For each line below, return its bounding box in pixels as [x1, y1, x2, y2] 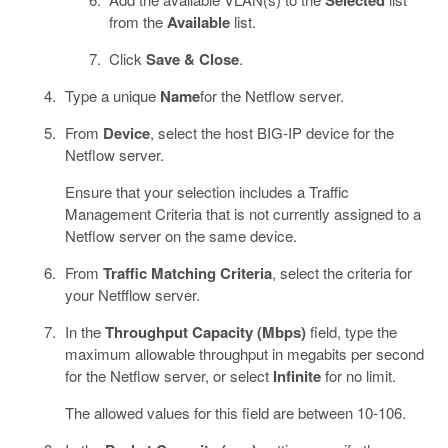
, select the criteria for [271, 261, 412, 283]
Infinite [272, 364, 321, 387]
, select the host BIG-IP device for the [149, 121, 394, 143]
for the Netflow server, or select [64, 364, 273, 386]
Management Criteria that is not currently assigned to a [64, 202, 421, 224]
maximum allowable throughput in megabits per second [64, 342, 424, 364]
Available [167, 10, 230, 33]
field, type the [305, 320, 397, 342]
